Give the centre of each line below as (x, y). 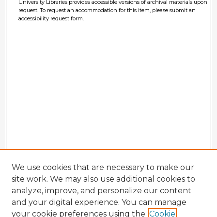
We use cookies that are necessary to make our (103, 167)
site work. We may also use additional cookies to (103, 179)
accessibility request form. (51, 18)
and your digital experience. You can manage (99, 202)
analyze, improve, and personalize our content (101, 191)
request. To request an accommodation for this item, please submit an (107, 10)
